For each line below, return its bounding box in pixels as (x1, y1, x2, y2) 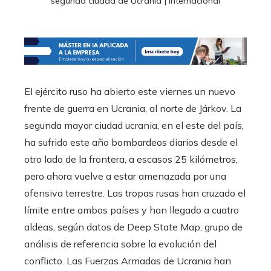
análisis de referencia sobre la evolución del (24, 238, 217, 250)
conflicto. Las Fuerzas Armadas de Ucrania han (24, 255, 231, 267)
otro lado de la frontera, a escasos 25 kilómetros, (24, 153, 238, 166)
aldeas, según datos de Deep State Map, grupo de (24, 221, 243, 233)
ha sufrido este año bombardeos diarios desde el (24, 136, 238, 149)
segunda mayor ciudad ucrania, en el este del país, (24, 119, 244, 132)
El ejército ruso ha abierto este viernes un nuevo (24, 85, 235, 98)
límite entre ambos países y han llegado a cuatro (24, 204, 239, 217)
